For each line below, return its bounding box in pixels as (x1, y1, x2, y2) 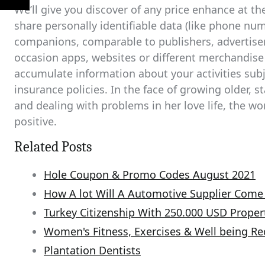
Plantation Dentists (44, 243, 141, 257)
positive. (14, 114, 57, 128)
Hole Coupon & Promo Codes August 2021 (44, 167, 256, 182)
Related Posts (14, 138, 92, 155)
